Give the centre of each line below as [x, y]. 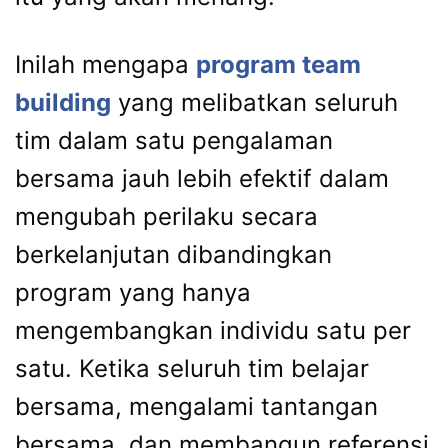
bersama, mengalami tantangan [196, 406]
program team [278, 64]
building [63, 102]
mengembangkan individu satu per [213, 330]
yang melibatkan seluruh [254, 102]
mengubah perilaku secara [166, 216]
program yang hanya [133, 292]
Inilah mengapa [105, 64]
